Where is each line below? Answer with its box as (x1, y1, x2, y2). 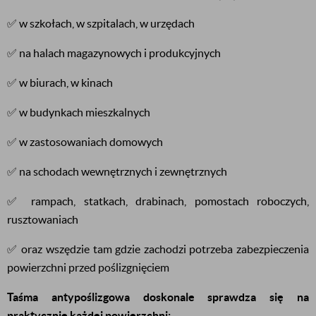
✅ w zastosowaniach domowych (7, 135, 163, 148)
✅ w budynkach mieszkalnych (7, 106, 150, 119)
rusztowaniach (7, 213, 78, 226)
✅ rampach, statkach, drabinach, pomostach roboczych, (7, 195, 309, 207)
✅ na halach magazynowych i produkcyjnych (7, 47, 221, 59)
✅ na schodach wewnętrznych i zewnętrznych (7, 165, 227, 178)
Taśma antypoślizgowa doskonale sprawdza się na (7, 291, 309, 303)
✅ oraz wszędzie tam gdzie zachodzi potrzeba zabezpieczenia (7, 243, 309, 255)
